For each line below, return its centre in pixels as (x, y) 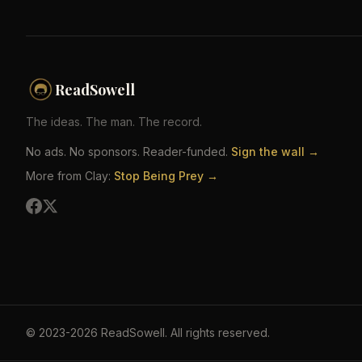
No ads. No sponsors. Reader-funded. (127, 151)
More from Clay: (68, 175)
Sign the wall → (275, 151)
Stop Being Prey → (166, 175)
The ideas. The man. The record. (114, 121)
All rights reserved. (219, 332)
